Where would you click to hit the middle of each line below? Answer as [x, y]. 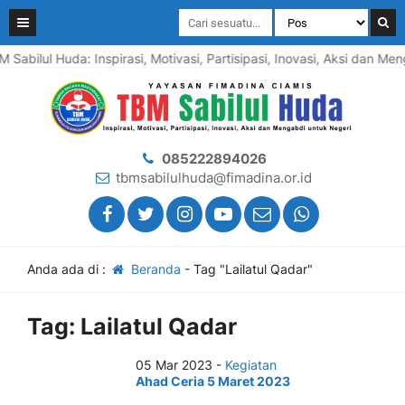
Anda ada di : [68, 269]
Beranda [154, 269]
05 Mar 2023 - [180, 365]
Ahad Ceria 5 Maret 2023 [213, 381]
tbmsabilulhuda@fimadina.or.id [214, 178]
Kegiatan [251, 365]
